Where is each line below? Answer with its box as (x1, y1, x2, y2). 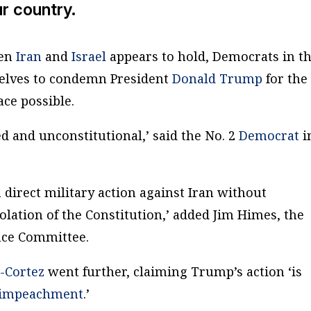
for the (262, 70, 308, 87)
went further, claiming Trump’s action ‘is (44, 263, 303, 280)
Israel (72, 48, 107, 65)
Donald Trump (172, 70, 263, 87)
